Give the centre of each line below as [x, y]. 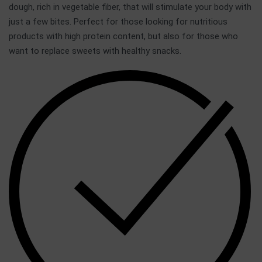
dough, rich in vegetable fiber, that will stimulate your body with [130, 7]
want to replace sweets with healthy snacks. [95, 51]
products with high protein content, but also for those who [123, 36]
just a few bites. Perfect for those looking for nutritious [118, 22]
